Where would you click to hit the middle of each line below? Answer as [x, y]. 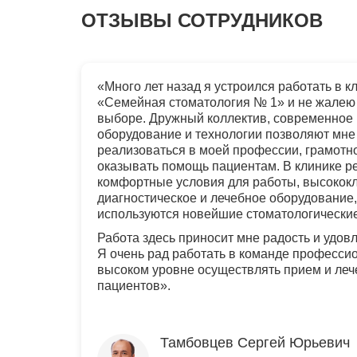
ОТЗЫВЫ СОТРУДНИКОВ [202, 20]
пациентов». [134, 285]
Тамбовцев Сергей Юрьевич [255, 342]
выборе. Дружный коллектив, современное [225, 118]
